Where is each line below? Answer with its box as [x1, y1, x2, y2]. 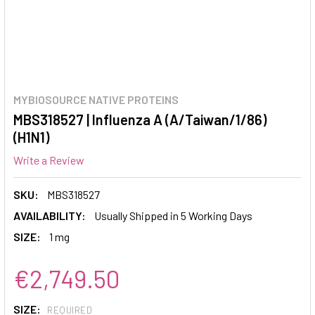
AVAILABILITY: [13, 208, 86, 222]
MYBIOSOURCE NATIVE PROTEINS [13, 93, 179, 106]
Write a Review [13, 153, 84, 167]
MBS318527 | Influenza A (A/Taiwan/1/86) [13, 111, 266, 128]
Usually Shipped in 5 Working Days [94, 208, 252, 222]
